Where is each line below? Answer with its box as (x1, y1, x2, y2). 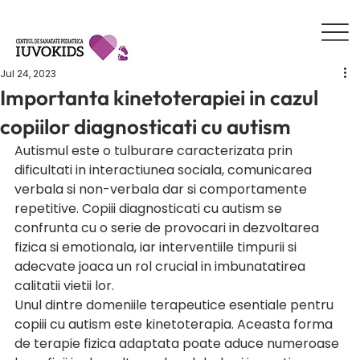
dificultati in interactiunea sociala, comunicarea (14, 161, 315, 179)
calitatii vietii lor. (14, 276, 117, 295)
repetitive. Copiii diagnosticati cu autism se (14, 199, 285, 218)
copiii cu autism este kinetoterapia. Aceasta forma (14, 315, 336, 333)
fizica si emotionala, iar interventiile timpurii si (14, 238, 300, 256)
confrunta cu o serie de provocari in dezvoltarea (14, 219, 322, 237)
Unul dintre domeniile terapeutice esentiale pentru (14, 296, 337, 314)
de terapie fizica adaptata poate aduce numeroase (14, 334, 342, 353)
